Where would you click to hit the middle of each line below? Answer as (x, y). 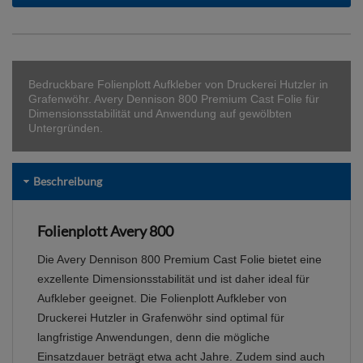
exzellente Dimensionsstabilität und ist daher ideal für (173, 279)
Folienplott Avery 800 (105, 231)
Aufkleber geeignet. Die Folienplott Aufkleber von (162, 299)
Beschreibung (68, 181)
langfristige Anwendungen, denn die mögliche (154, 337)
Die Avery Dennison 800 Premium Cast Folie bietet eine (179, 260)
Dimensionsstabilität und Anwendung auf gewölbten (160, 114)
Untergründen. (66, 128)
